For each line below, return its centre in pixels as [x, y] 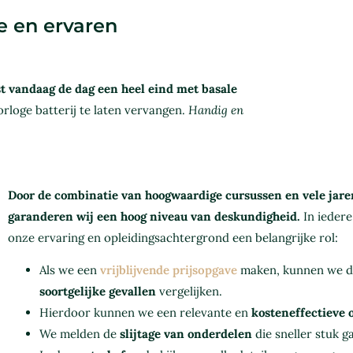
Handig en [216, 110]
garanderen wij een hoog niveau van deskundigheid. [154, 216]
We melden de [79, 334]
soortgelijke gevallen [97, 292]
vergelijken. [189, 292]
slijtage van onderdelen [186, 334]
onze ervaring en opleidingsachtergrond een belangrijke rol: [173, 237]
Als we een [69, 270]
